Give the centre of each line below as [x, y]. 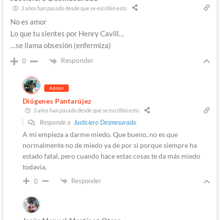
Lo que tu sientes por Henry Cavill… [67, 34]
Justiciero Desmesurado [105, 122]
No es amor [28, 22]
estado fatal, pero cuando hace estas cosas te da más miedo [111, 156]
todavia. [34, 166]
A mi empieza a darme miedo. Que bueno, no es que [100, 134]
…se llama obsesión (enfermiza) [60, 45]
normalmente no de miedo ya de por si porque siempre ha [110, 145]
